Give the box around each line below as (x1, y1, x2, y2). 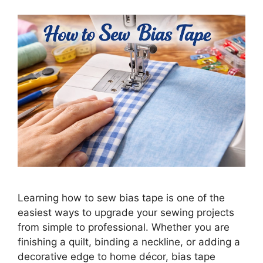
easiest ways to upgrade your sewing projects (18, 207, 234, 219)
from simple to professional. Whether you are (18, 221, 230, 234)
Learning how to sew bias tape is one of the (18, 192, 225, 204)
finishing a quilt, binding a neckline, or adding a (18, 236, 240, 248)
